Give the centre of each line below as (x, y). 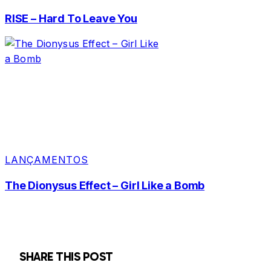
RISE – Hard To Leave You (71, 19)
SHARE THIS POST (66, 257)
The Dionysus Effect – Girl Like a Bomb (105, 186)
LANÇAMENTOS (47, 160)
